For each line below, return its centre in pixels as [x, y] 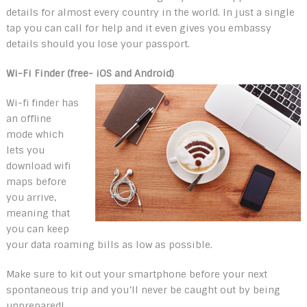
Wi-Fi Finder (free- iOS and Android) [91, 73]
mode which [35, 134]
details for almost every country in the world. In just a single [150, 12]
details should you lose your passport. [98, 44]
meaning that [38, 213]
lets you [25, 150]
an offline [28, 119]
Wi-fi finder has [42, 103]
